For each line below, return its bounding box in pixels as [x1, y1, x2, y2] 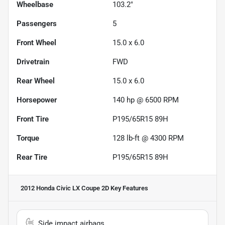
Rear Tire [17, 153, 47, 162]
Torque [17, 134, 39, 143]
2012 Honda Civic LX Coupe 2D [21, 184, 109, 192]
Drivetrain [17, 57, 49, 67]
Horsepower [17, 95, 57, 105]
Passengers [17, 19, 57, 29]
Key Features [109, 184, 148, 192]
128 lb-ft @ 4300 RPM [113, 134, 184, 143]
